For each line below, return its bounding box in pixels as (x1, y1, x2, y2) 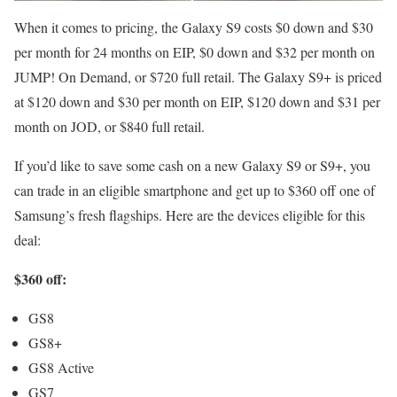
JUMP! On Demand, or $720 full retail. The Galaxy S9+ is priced (14, 67, 382, 87)
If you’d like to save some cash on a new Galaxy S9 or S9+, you (14, 156, 370, 175)
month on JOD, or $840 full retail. (14, 117, 205, 136)
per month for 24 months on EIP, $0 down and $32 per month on (14, 43, 375, 62)
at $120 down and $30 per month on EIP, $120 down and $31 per (14, 92, 380, 112)
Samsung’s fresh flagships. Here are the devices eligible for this (14, 206, 365, 225)
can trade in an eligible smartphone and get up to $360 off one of (14, 181, 375, 200)
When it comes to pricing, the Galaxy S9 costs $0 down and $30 (14, 18, 373, 37)
